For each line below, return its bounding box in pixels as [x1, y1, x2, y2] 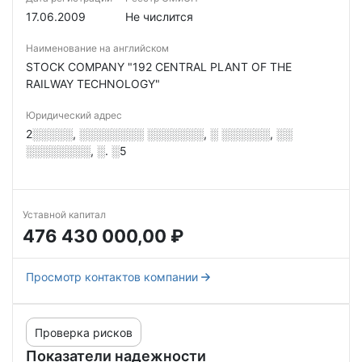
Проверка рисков [35, 325, 133, 339]
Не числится [125, 10, 193, 23]
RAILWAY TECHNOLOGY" [26, 77, 160, 90]
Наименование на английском [26, 42, 169, 54]
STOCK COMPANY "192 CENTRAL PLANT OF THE [26, 60, 292, 74]
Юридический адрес [26, 109, 122, 121]
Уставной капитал [23, 208, 106, 221]
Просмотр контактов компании [26, 270, 198, 284]
